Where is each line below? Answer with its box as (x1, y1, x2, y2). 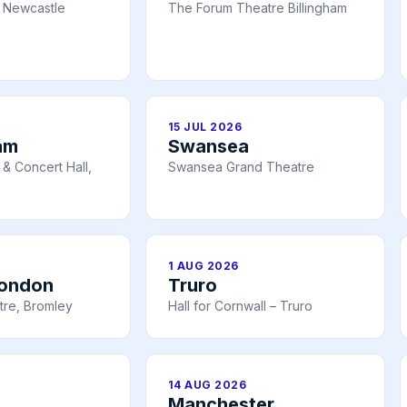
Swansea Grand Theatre (168, 159, 314, 175)
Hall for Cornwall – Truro (168, 298, 313, 314)
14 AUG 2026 (168, 378, 247, 392)
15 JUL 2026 (168, 120, 243, 134)
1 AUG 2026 (168, 259, 239, 273)
